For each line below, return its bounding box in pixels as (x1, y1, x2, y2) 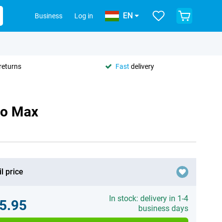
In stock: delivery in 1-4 (109, 194, 188, 203)
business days (138, 204, 188, 213)
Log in (74, 12, 93, 20)
